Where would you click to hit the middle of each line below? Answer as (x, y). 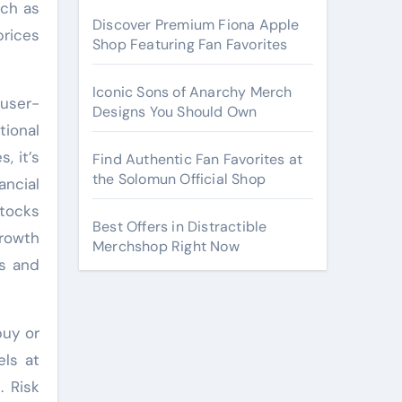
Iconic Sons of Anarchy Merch (192, 92)
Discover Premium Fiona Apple (196, 25)
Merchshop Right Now (166, 246)
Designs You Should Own (175, 112)
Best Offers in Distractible (180, 227)
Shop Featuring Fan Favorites (190, 44)
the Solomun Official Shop (179, 179)
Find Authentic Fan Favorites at (198, 159)
